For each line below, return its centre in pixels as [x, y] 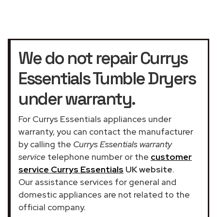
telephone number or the [98, 156]
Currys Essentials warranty [123, 144]
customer [171, 156]
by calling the [46, 144]
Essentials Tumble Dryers [107, 78]
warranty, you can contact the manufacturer [106, 131]
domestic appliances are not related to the [104, 194]
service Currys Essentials [71, 169]
